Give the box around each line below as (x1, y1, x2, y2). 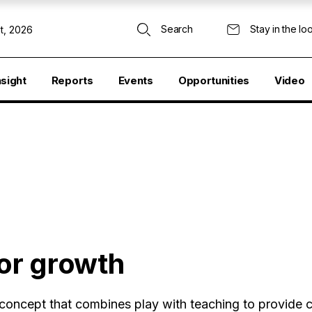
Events (118, 74, 153, 87)
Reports (51, 74, 93, 87)
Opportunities (178, 74, 249, 87)
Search (161, 23, 193, 35)
